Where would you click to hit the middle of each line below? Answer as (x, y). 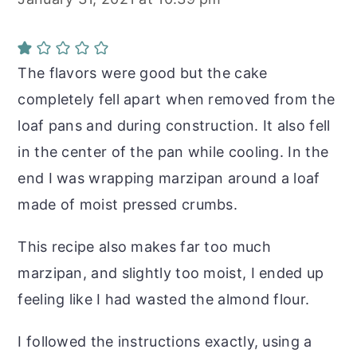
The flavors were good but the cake (143, 73)
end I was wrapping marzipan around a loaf (169, 178)
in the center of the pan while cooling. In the (173, 151)
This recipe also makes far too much (144, 246)
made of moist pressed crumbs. (128, 204)
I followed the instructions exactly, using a (165, 341)
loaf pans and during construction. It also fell (174, 125)
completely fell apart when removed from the (177, 99)
